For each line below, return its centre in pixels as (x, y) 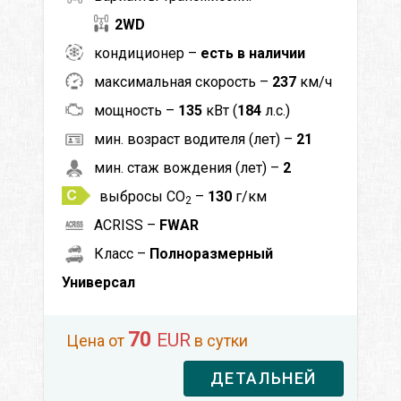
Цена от (97, 340)
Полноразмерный (211, 253)
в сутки (219, 340)
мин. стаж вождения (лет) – (188, 167)
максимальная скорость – (183, 81)
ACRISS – (127, 225)
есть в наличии (253, 53)
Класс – (122, 253)
